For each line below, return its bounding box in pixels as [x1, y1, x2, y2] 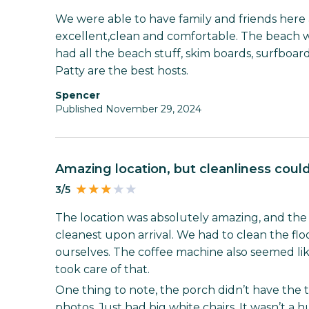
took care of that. [55, 262, 150, 276]
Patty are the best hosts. [55, 63, 188, 77]
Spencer [62, 88, 100, 101]
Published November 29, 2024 [55, 102, 201, 115]
